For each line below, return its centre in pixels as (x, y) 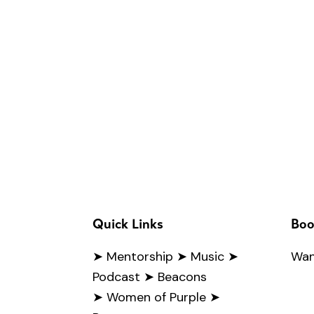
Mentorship (140, 257)
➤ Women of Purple (149, 298)
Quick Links (128, 224)
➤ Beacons (175, 277)
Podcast (116, 277)
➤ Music (200, 257)
